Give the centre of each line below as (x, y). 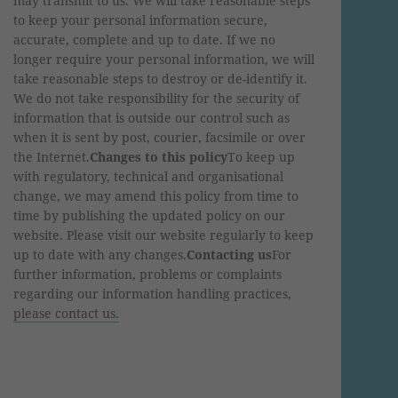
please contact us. (66, 313)
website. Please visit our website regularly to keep (163, 235)
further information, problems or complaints (147, 274)
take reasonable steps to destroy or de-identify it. (160, 78)
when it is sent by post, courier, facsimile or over (159, 137)
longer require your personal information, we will (164, 59)
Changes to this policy (159, 156)
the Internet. (52, 156)
